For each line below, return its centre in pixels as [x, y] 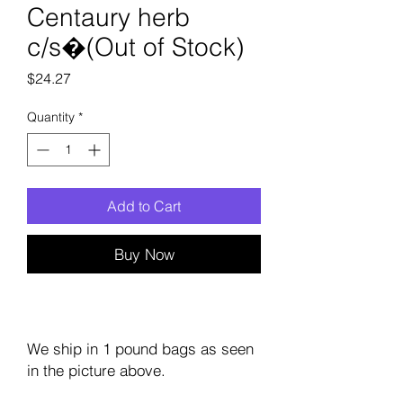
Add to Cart [144, 206]
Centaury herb [108, 17]
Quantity [51, 117]
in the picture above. [96, 370]
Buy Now [144, 254]
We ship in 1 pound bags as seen [140, 349]
